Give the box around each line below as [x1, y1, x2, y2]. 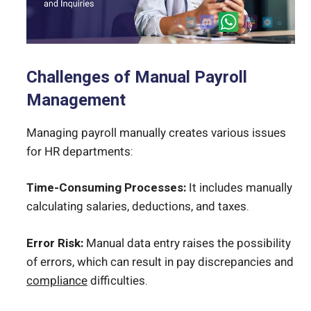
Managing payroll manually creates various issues [26, 124, 286, 142]
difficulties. [87, 271, 148, 289]
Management [26, 87, 126, 112]
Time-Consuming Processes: [26, 179, 186, 197]
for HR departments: [26, 142, 133, 160]
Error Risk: [26, 234, 83, 252]
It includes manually [186, 179, 292, 197]
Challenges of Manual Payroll [26, 65, 247, 90]
